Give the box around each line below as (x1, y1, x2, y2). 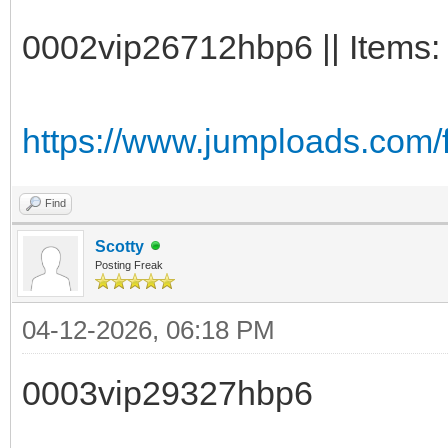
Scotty (95, 237, 144, 255)
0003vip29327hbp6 (22, 373, 313, 412)
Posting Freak (95, 258, 163, 271)
